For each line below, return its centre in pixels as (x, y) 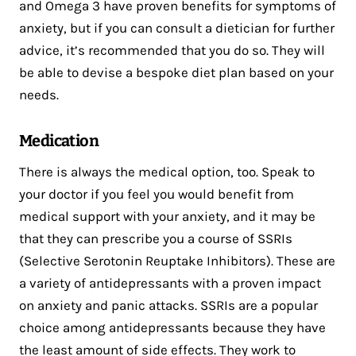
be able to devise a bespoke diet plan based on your (176, 73)
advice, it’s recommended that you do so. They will (172, 50)
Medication (59, 141)
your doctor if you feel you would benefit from (157, 194)
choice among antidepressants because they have (172, 328)
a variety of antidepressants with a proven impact (170, 283)
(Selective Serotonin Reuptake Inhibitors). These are (177, 261)
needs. (39, 95)
